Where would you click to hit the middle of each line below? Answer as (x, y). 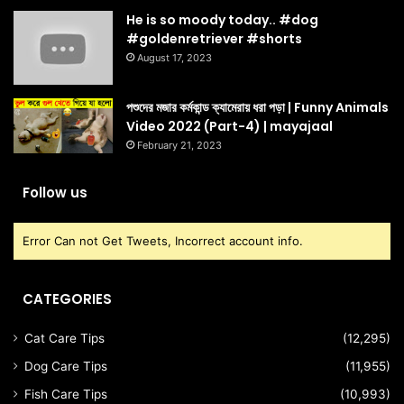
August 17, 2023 (174, 58)
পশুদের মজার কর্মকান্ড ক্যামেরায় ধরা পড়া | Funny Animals (257, 107)
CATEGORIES (67, 299)
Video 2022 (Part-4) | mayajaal (230, 126)
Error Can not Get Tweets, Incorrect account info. (163, 241)
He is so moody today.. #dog (222, 20)
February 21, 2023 (179, 145)
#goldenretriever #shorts (214, 39)
